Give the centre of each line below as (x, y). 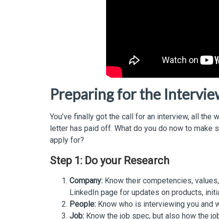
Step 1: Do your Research (109, 160)
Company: (86, 180)
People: (83, 204)
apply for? (67, 140)
